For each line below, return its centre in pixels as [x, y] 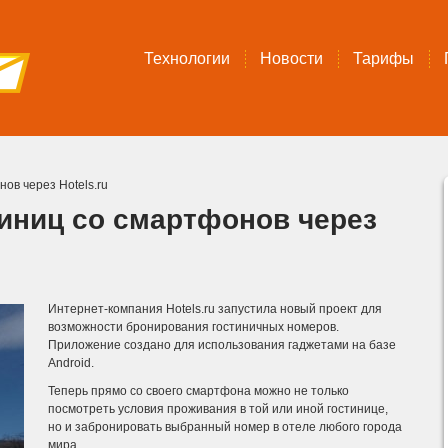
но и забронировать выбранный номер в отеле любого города [225, 427]
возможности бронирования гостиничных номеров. [193, 327]
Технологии [187, 58]
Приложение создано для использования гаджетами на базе [222, 345]
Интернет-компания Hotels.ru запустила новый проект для [215, 309]
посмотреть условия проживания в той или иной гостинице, [218, 409]
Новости [291, 58]
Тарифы [383, 58]
